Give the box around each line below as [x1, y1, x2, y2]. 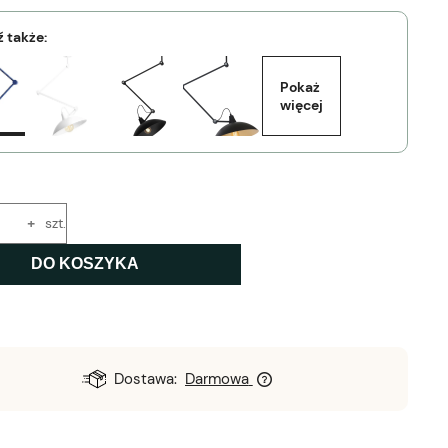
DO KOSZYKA [30, 255, 139, 273]
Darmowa [184, 368, 249, 389]
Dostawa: [114, 368, 178, 389]
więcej [279, 95, 323, 114]
